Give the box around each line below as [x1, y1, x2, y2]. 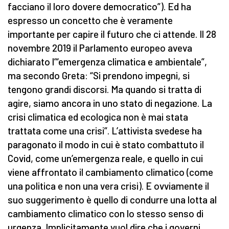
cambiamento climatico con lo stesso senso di [8, 208, 203, 220]
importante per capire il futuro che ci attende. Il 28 [8, 28, 216, 40]
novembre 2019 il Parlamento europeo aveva [8, 42, 192, 54]
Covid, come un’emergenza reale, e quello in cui [8, 152, 203, 165]
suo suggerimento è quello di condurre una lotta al [8, 194, 217, 206]
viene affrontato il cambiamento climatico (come [8, 166, 213, 178]
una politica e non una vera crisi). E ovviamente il [8, 180, 209, 192]
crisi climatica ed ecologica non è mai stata [8, 111, 188, 123]
